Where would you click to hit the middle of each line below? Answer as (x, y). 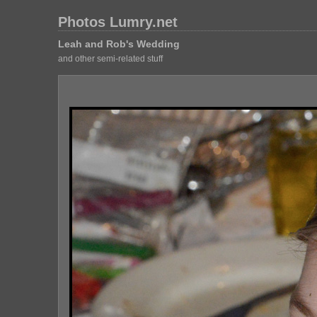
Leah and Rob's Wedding (119, 44)
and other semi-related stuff (110, 59)
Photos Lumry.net (117, 22)
